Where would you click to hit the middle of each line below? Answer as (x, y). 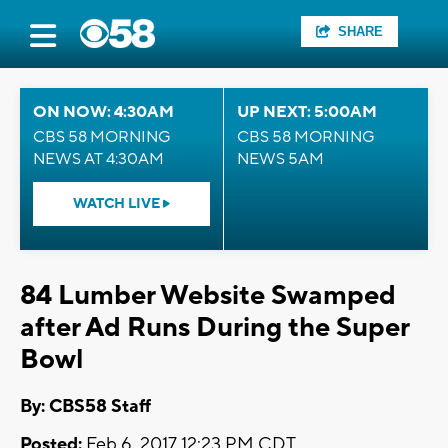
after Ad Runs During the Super (214, 327)
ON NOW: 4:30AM (103, 112)
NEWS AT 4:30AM (98, 159)
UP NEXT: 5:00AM (307, 112)
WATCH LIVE (118, 204)
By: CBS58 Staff (85, 407)
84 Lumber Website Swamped (208, 295)
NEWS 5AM (280, 159)
